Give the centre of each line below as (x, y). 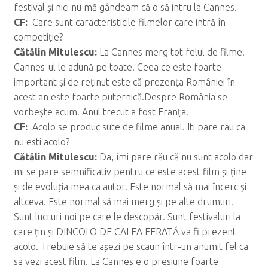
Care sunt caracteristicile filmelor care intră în (127, 22)
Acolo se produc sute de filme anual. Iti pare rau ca (137, 127)
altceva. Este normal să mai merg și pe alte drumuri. (123, 201)
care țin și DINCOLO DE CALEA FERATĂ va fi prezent (125, 231)
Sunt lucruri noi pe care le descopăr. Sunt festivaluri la (127, 216)
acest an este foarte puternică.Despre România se (120, 97)
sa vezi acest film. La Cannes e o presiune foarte (116, 261)
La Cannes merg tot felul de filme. (172, 52)
